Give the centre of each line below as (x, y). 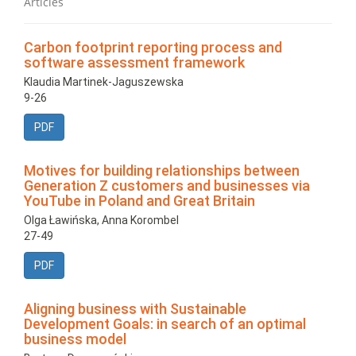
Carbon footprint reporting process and (153, 48)
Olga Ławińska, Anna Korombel (101, 221)
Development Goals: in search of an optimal (165, 324)
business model (75, 339)
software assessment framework (134, 63)
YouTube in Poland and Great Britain (139, 201)
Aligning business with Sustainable (135, 309)
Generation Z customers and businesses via (167, 186)
